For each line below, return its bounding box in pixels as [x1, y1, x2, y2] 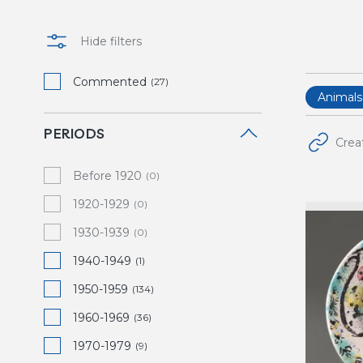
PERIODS [44, 125, 105, 142]
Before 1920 [73, 169, 142, 183]
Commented [73, 75, 147, 89]
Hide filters [80, 34, 142, 49]
